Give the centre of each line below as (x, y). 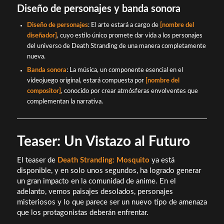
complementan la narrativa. (65, 101)
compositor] (44, 91)
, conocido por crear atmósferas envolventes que (129, 91)
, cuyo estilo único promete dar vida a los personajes (129, 35)
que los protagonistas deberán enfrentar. (82, 213)
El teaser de (37, 160)
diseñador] (42, 35)
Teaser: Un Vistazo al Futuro (103, 141)
